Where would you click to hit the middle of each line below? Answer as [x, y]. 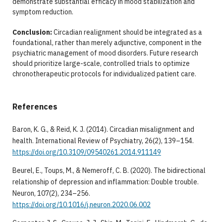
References [35, 106]
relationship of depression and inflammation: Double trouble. [105, 182]
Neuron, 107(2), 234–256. [51, 193]
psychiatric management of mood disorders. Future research [105, 53]
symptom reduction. [43, 12]
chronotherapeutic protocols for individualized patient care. [104, 74]
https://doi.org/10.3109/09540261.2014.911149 [86, 152]
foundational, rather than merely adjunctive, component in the [107, 42]
